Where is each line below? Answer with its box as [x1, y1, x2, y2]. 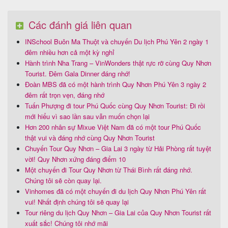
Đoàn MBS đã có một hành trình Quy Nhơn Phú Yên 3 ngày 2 [25, 79, 206, 89]
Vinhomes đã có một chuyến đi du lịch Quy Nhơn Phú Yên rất [25, 186, 206, 196]
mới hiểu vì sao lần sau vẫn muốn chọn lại [25, 111, 150, 121]
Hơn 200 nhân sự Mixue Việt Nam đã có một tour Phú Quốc [25, 122, 201, 132]
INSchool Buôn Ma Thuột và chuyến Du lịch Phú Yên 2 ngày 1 [25, 36, 209, 46]
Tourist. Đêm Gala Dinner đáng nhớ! [25, 68, 130, 78]
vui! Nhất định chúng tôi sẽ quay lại [25, 196, 129, 207]
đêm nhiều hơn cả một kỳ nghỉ [25, 47, 115, 57]
